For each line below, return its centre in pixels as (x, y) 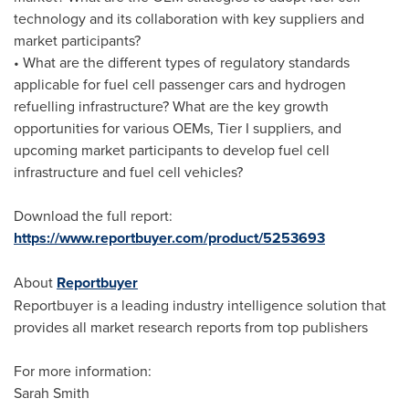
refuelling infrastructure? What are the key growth (171, 106)
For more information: (83, 371)
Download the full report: (93, 215)
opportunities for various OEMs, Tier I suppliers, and (178, 128)
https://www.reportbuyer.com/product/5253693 (169, 238)
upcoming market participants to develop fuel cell (172, 150)
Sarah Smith (52, 393)
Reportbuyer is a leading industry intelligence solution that (200, 305)
